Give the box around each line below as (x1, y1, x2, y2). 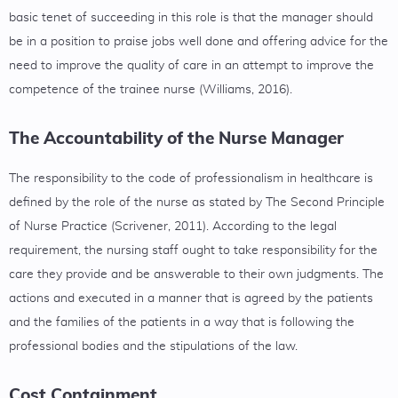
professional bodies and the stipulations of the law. (9, 340, 298, 353)
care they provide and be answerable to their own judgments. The (9, 268, 384, 281)
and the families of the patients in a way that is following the (9, 316, 354, 329)
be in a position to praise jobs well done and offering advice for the (9, 36, 388, 48)
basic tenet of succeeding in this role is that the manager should (9, 12, 373, 24)
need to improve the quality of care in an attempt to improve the (9, 60, 374, 72)
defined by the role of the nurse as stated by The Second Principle (9, 196, 385, 209)
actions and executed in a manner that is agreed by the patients (9, 292, 373, 305)
